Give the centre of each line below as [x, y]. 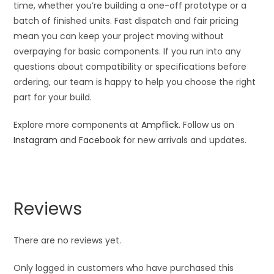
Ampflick [160, 125]
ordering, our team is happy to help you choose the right [135, 82]
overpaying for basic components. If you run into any [128, 52]
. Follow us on [207, 125]
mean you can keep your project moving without [119, 36]
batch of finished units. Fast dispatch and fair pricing [126, 21]
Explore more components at [78, 125]
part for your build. [53, 98]
